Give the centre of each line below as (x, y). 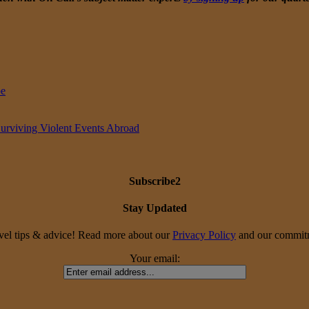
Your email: (154, 259)
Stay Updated (154, 208)
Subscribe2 (154, 181)
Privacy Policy (204, 235)
